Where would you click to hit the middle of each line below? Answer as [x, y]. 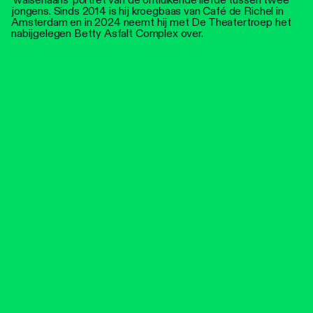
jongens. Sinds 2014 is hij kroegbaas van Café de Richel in [147, 10]
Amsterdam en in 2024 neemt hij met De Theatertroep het [151, 22]
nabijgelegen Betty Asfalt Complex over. [107, 33]
